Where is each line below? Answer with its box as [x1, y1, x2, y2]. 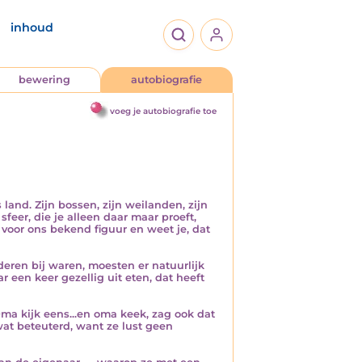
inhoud [11, 20, 53, 35]
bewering [18, 74, 70, 86]
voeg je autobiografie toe [110, 106, 217, 116]
